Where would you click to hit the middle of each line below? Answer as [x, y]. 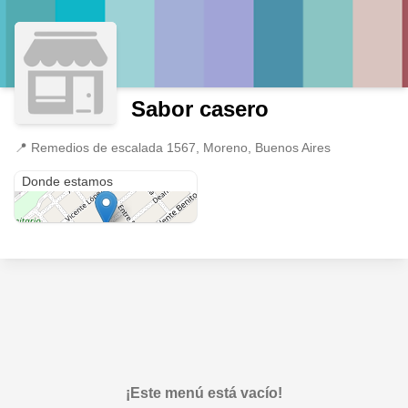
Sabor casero [200, 109]
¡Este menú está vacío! [204, 393]
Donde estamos [67, 181]
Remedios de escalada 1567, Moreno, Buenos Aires [181, 148]
